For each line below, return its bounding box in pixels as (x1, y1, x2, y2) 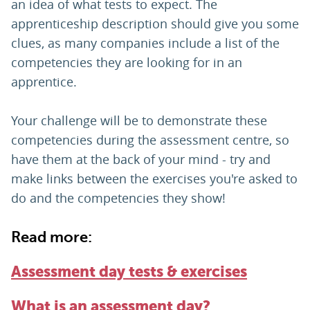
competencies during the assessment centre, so (11, 131, 289, 149)
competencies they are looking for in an (11, 54, 242, 71)
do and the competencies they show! (11, 190, 226, 207)
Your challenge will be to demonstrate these (11, 112, 267, 129)
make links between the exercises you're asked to (11, 170, 298, 188)
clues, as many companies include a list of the (11, 35, 280, 52)
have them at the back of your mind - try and (11, 151, 271, 168)
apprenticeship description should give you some (11, 15, 299, 33)
